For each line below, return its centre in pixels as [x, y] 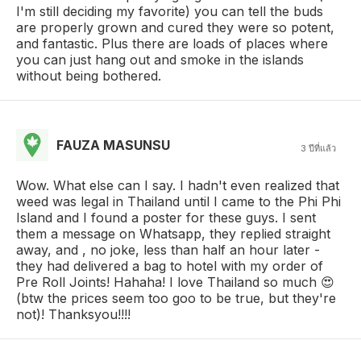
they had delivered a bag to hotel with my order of [170, 266]
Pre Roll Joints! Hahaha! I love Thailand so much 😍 [175, 282]
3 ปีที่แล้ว [319, 148]
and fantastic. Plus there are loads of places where [172, 44]
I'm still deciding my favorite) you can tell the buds [170, 11]
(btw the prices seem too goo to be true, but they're [176, 298]
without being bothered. [89, 76]
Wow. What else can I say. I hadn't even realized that [178, 185]
